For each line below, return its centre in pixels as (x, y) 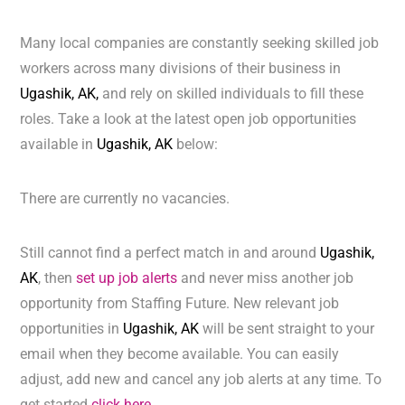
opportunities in (72, 329)
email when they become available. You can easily (180, 354)
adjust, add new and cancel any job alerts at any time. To (201, 380)
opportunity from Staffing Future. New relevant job (180, 304)
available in (59, 145)
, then (57, 278)
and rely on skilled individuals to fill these (233, 94)
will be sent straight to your (289, 329)
